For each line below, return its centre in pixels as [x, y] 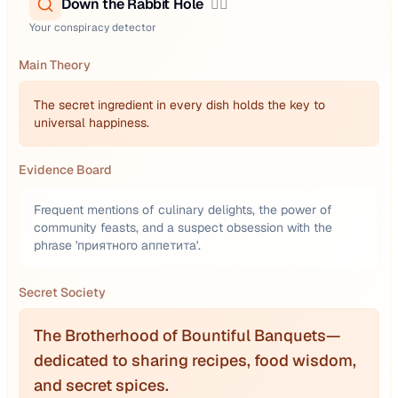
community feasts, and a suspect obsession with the [183, 227]
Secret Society [62, 292]
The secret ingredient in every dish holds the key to [179, 105]
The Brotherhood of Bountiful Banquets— [187, 335]
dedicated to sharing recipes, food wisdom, [195, 360]
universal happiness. [92, 123]
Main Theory [55, 65]
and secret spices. [101, 385]
